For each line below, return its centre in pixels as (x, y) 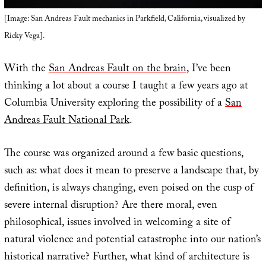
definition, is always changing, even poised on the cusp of (129, 189)
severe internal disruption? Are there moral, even (110, 206)
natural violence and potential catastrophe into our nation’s (132, 240)
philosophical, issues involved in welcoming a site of (117, 223)
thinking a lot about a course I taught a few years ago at (126, 87)
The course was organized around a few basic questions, (123, 154)
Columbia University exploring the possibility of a (114, 104)
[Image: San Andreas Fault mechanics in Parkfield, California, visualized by (124, 19)
